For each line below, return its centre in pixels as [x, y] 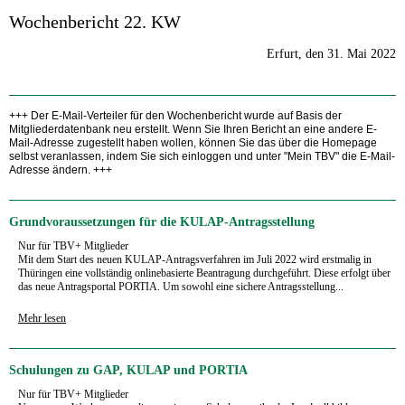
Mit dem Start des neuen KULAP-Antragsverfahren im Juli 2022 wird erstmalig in [195, 259]
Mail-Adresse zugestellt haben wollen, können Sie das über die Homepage [193, 142]
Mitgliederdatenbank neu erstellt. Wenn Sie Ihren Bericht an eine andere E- [193, 129]
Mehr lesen [42, 318]
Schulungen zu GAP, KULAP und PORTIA [128, 370]
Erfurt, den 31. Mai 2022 [331, 53]
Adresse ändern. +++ [61, 170]
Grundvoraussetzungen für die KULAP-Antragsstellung [162, 221]
